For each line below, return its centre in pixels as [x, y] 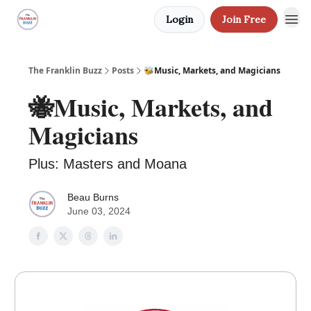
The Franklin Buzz [65, 70]
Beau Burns [93, 197]
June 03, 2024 [99, 211]
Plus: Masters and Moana [108, 164]
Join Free [244, 19]
